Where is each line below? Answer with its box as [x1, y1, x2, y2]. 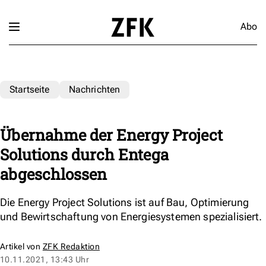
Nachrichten [68, 83, 121, 95]
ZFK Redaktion [42, 241, 100, 251]
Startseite [9, 83, 50, 95]
